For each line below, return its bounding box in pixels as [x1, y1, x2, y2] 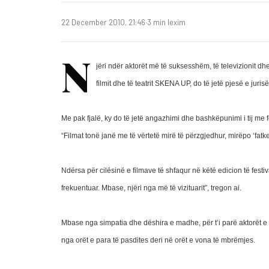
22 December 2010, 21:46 [61, 17, 145, 27]
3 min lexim [147, 17, 186, 27]
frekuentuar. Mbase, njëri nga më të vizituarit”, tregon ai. [61, 184, 243, 192]
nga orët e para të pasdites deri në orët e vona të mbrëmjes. [61, 236, 257, 244]
